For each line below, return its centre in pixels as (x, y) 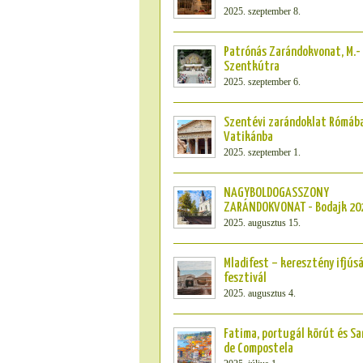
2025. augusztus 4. (260, 293)
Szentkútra (252, 67)
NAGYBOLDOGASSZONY (276, 193)
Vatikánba (248, 137)
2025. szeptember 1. (262, 152)
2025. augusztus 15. (262, 223)
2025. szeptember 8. (262, 11)
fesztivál (245, 278)
